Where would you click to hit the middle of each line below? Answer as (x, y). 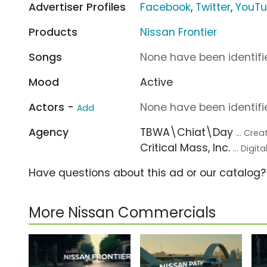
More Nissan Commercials (122, 212)
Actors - (53, 107)
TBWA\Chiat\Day (188, 132)
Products (53, 32)
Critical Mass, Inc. (187, 148)
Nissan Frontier (179, 32)
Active (157, 82)
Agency (49, 132)
